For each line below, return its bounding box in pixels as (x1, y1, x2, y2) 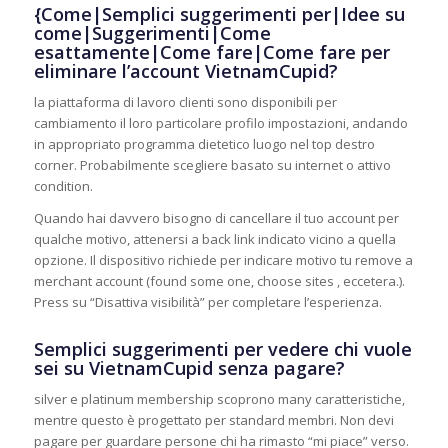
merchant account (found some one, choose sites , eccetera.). (33, 271, 405, 290)
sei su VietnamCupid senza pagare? (33, 355, 345, 380)
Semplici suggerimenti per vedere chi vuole (33, 336, 412, 361)
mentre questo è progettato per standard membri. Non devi (33, 410, 394, 429)
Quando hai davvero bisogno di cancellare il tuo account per (33, 208, 399, 227)
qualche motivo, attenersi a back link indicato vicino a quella (33, 229, 396, 248)
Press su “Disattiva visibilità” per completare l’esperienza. (33, 292, 382, 311)
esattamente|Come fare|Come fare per (33, 39, 390, 64)
